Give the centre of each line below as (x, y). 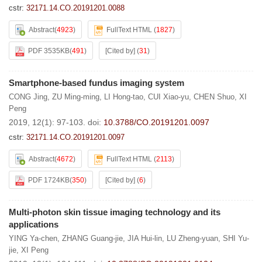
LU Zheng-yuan (192, 238)
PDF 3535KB (49, 51)
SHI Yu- (236, 238)
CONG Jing (28, 97)
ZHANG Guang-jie (92, 238)
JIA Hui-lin (145, 238)
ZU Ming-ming (76, 97)
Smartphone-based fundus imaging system (96, 83)
